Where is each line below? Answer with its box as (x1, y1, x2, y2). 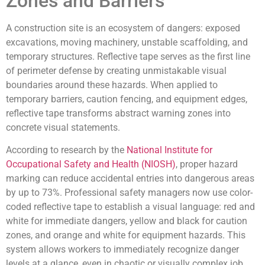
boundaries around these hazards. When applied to (6, 79, 218, 91)
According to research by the (6, 144, 127, 156)
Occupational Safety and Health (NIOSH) (6, 159, 176, 170)
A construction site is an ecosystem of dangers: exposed (6, 22, 240, 34)
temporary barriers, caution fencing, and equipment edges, (6, 93, 247, 105)
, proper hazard (176, 159, 238, 170)
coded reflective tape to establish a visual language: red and (6, 201, 255, 213)
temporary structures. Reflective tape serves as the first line (6, 50, 250, 62)
